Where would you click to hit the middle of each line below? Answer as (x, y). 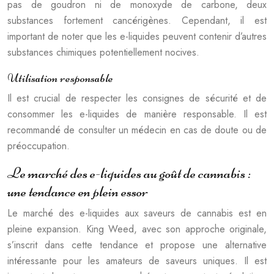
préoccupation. (39, 146)
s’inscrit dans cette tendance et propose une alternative (137, 245)
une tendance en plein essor (78, 191)
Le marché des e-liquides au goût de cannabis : (129, 173)
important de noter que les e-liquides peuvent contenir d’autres (137, 36)
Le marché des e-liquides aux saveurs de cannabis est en (137, 213)
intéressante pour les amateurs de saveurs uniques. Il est (137, 261)
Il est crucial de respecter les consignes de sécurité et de (137, 98)
